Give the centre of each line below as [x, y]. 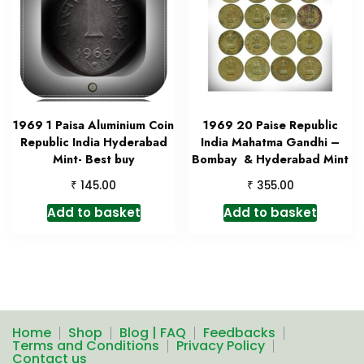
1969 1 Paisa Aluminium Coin [94, 126]
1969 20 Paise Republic [270, 126]
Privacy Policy [221, 346]
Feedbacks [239, 333]
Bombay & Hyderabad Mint [271, 160]
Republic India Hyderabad [93, 143]
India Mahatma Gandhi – [271, 143]
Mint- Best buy [93, 160]
